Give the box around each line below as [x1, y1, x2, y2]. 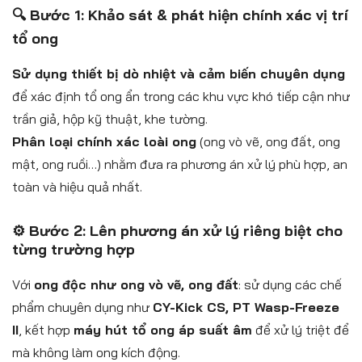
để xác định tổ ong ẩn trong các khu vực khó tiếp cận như [12, 87, 350, 104]
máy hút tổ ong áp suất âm [74, 321, 252, 338]
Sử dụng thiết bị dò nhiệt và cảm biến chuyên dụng [12, 65, 345, 82]
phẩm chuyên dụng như [12, 298, 153, 315]
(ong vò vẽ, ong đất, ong [196, 133, 340, 149]
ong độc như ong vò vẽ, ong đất [34, 276, 238, 293]
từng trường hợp [12, 239, 135, 259]
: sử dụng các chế [238, 276, 342, 293]
